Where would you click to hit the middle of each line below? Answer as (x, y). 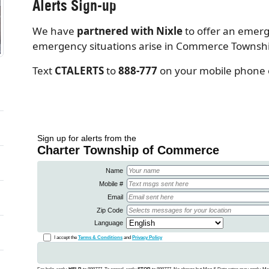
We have (55, 31)
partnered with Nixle (130, 31)
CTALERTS (79, 71)
